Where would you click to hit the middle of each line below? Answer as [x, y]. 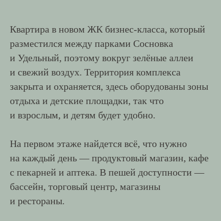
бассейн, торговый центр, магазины [85, 186]
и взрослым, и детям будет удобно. [83, 115]
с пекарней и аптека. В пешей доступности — [107, 172]
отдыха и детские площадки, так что [87, 101]
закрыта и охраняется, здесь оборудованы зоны [109, 86]
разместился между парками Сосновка [92, 43]
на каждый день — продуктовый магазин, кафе [109, 158]
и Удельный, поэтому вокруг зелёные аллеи [102, 58]
